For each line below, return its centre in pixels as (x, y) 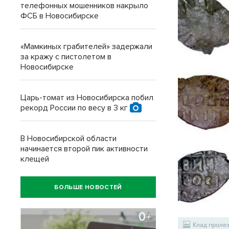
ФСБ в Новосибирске (60, 16)
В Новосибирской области (68, 139)
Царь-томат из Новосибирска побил (87, 98)
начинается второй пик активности (84, 149)
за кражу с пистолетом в (66, 57)
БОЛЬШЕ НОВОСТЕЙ (88, 187)
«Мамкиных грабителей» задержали (86, 47)
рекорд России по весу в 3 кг (75, 108)
